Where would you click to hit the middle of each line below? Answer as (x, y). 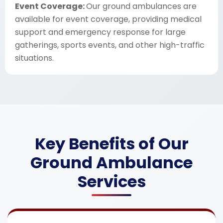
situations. (34, 58)
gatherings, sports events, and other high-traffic (110, 45)
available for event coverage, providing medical (108, 19)
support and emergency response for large (100, 32)
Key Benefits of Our (111, 144)
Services (111, 181)
